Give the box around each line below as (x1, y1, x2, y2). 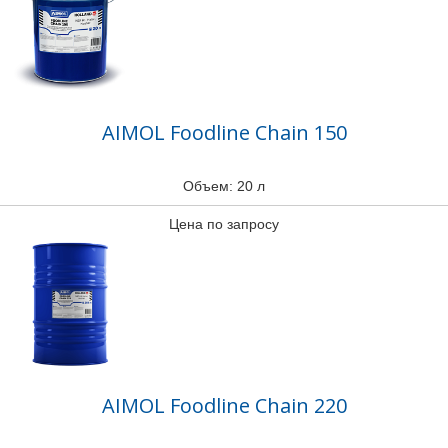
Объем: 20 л (183, 178, 265, 194)
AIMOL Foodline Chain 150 (101, 119, 347, 146)
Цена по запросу (169, 216, 279, 232)
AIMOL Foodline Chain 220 (101, 392, 347, 419)
